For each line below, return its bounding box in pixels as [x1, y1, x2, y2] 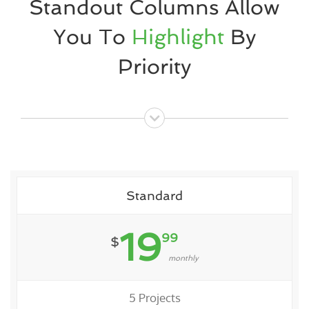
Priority [118, 54, 191, 79]
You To [53, 24, 132, 49]
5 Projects [128, 290, 181, 306]
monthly [168, 254, 199, 263]
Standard [126, 188, 183, 203]
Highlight [132, 24, 224, 49]
